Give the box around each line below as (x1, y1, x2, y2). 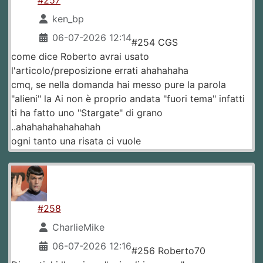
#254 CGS (131, 36, 178, 48)
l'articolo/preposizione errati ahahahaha (11, 64, 188, 76)
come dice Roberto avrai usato (11, 50, 149, 62)
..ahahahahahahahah (11, 120, 100, 133)
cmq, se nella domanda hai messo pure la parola (11, 78, 226, 90)
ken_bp (52, 12, 85, 25)
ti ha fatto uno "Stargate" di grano (11, 106, 163, 119)
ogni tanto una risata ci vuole (11, 134, 141, 147)
